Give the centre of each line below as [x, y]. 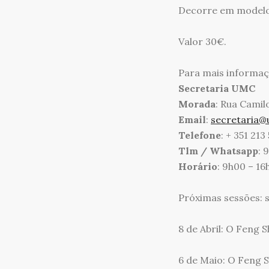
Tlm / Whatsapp [218, 150]
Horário [198, 166]
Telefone [200, 135]
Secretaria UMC [217, 88]
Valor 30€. [202, 41]
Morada [197, 104]
